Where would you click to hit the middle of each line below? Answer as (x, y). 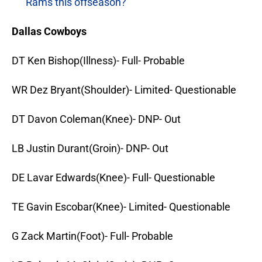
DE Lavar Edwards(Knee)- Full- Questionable (113, 178)
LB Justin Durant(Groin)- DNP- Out (90, 149)
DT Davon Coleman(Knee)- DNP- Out (96, 119)
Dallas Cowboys (49, 32)
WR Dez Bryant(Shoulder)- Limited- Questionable (124, 90)
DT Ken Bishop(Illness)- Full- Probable (98, 61)
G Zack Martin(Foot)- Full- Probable (92, 236)
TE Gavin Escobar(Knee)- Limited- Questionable (121, 207)
